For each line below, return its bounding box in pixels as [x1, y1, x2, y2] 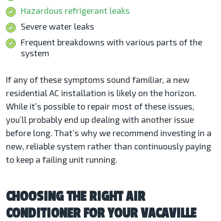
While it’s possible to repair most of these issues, [6, 101, 194, 111]
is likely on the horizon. [108, 88, 196, 98]
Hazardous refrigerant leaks [21, 5, 130, 15]
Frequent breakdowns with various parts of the [21, 37, 202, 47]
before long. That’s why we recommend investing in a [6, 128, 212, 138]
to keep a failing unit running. [6, 154, 117, 164]
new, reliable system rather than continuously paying [6, 141, 211, 151]
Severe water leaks [21, 21, 94, 31]
